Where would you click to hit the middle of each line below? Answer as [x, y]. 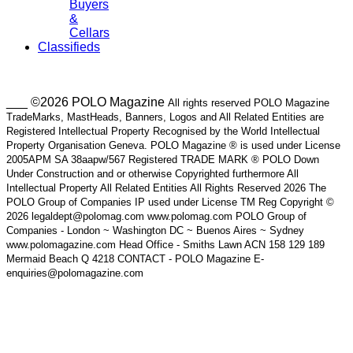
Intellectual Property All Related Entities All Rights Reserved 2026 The [166, 188]
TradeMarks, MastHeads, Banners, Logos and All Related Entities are [165, 117]
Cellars [89, 32]
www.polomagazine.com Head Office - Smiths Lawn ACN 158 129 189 [165, 244]
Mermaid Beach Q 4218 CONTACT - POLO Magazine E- [135, 258]
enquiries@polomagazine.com [75, 273]
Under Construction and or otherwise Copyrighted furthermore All [152, 173]
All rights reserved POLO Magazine [249, 102]
